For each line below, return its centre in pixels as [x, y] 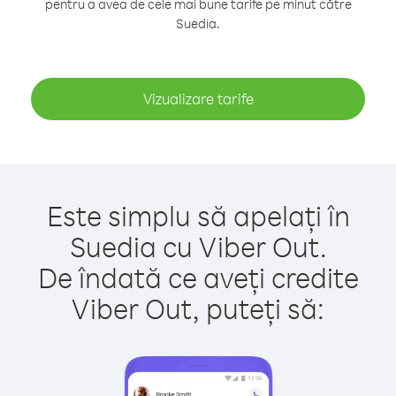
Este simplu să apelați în [198, 215]
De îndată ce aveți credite [198, 277]
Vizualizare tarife [198, 99]
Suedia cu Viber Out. [198, 246]
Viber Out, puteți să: [198, 308]
